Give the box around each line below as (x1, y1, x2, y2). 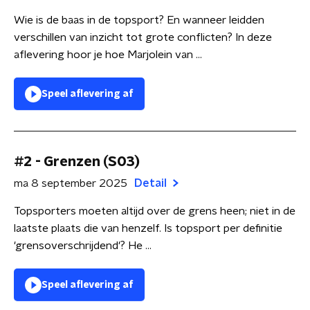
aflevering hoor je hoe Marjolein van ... (14, 49, 202, 60)
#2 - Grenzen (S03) (14, 155, 140, 169)
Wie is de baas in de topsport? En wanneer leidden (14, 15, 264, 26)
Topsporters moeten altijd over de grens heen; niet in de (14, 206, 295, 217)
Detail (134, 178, 170, 189)
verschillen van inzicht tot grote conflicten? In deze (14, 32, 272, 43)
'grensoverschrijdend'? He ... (14, 240, 152, 251)
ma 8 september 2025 (14, 178, 127, 189)
